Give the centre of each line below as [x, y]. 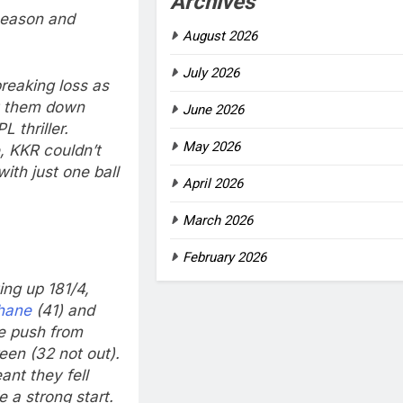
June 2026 [213, 109]
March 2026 [217, 220]
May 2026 [211, 146]
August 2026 [219, 36]
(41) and [63, 310]
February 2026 [224, 257]
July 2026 [210, 72]
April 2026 [212, 183]
